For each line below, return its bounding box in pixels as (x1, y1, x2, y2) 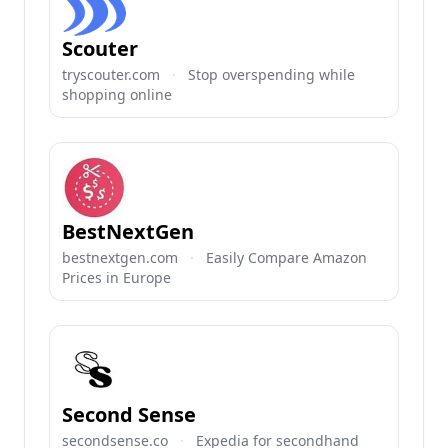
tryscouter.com (62, 65, 160, 84)
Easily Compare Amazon (206, 248, 367, 267)
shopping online (62, 85, 172, 104)
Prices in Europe (62, 268, 171, 287)
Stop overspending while (188, 65, 355, 84)
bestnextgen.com (62, 248, 178, 267)
